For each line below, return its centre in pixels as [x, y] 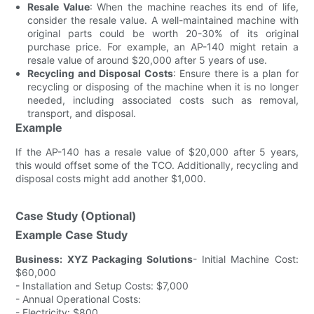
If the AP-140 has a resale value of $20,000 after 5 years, [157, 151]
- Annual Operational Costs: [78, 299]
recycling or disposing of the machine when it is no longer [163, 86]
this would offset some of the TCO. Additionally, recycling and [157, 165]
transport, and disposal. [82, 113]
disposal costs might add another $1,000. [111, 178]
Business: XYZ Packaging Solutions [104, 259]
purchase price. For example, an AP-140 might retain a [163, 46]
